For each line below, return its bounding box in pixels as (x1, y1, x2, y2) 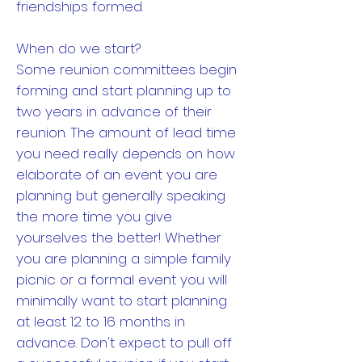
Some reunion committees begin (16, 60, 237, 79)
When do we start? (16, 39, 141, 58)
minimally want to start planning (16, 291, 227, 310)
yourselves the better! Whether (16, 228, 221, 247)
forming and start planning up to (16, 81, 231, 100)
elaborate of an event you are (16, 165, 217, 184)
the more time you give (16, 207, 172, 226)
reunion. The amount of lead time (16, 123, 236, 142)
